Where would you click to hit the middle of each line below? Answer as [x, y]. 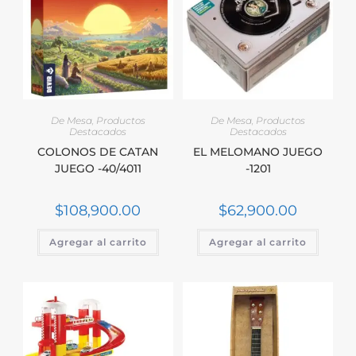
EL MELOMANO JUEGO [258, 152]
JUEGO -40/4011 [98, 169]
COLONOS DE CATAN [98, 152]
